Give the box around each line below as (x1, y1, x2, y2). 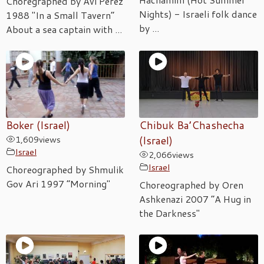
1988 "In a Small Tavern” (6, 8, 114, 22)
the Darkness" (139, 206, 200, 220)
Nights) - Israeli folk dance (139, 6, 257, 21)
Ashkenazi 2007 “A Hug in (139, 192, 251, 206)
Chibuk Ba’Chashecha (139, 117, 245, 133)
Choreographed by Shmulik (6, 162, 124, 176)
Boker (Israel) (6, 117, 70, 133)
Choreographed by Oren (139, 177, 243, 192)
